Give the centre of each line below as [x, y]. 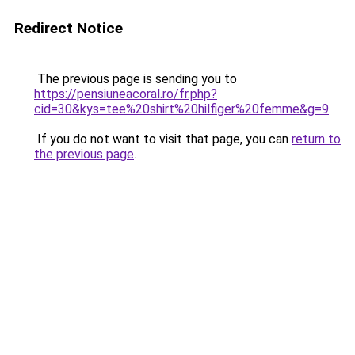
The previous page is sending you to [136, 79]
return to [316, 139]
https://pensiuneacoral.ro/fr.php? [126, 94]
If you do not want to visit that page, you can [163, 139]
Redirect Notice [69, 28]
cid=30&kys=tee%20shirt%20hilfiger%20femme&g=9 [181, 109]
